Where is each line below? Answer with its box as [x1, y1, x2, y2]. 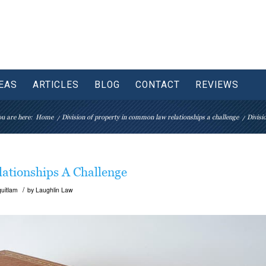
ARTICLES [33, 80, 79, 90]
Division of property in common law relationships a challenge [62, 113, 239, 121]
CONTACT [135, 80, 180, 90]
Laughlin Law [36, 185, 73, 194]
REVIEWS [195, 80, 239, 90]
